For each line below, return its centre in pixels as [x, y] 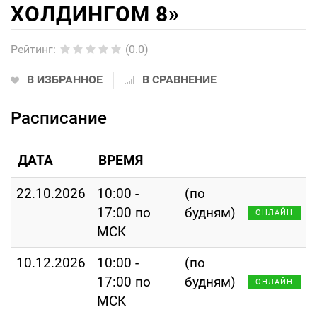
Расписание [59, 118]
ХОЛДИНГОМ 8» [95, 14]
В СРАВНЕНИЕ [179, 80]
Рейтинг [32, 49]
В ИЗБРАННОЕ [65, 80]
